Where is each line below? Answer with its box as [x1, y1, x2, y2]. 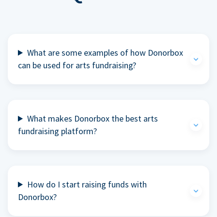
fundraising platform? [18, 125, 97, 137]
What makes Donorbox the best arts [27, 112, 158, 124]
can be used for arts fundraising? [18, 59, 136, 71]
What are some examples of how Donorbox [27, 46, 184, 58]
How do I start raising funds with [27, 178, 147, 190]
